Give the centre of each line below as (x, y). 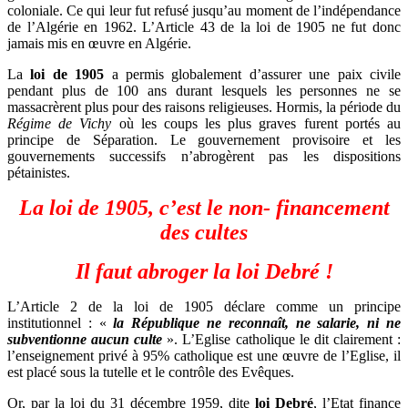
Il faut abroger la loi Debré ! (204, 272)
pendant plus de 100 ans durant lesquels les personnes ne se (204, 91)
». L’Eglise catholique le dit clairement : (282, 340)
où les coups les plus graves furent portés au (256, 124)
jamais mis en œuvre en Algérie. (99, 44)
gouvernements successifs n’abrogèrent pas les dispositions (204, 157)
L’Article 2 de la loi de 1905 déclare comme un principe (204, 307)
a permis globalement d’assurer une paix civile (253, 75)
